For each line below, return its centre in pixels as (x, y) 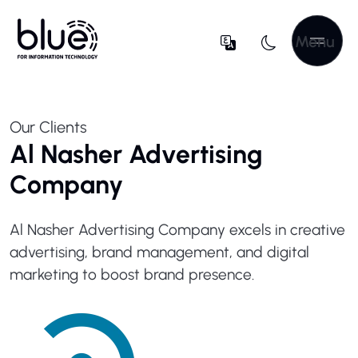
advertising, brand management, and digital (159, 252)
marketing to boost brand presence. (132, 274)
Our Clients (48, 127)
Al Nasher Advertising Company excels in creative (177, 230)
